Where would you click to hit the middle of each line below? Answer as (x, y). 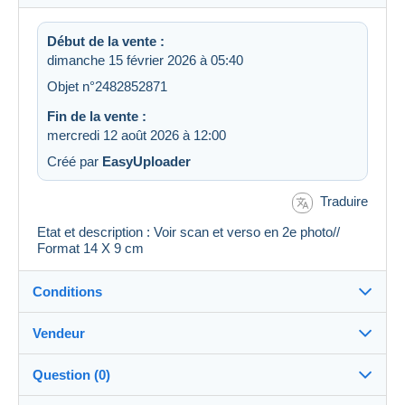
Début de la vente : (106, 42)
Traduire (344, 202)
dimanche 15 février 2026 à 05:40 (145, 61)
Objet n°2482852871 (107, 87)
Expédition (71, 389)
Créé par (75, 162)
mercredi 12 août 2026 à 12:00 (137, 136)
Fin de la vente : (97, 117)
